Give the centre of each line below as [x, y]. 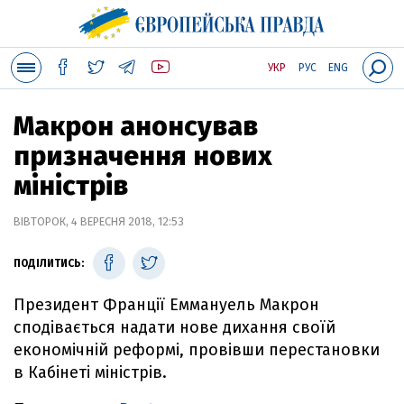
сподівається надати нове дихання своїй [174, 327]
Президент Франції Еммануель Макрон [166, 305]
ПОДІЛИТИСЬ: [49, 263]
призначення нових [143, 156]
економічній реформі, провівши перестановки [197, 350]
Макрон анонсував [136, 126]
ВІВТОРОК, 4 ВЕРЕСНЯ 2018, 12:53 [99, 221]
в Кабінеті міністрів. [90, 372]
